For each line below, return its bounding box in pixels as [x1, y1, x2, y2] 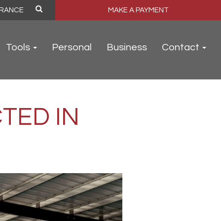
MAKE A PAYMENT [108, 6, 169, 14]
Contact [162, 42, 201, 53]
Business [107, 42, 147, 53]
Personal [52, 42, 92, 53]
